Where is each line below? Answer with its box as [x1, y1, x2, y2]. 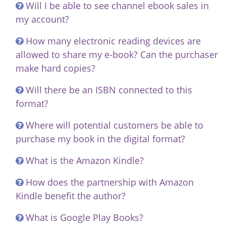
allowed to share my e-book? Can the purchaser [16, 48, 218, 61]
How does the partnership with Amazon [26, 176, 194, 188]
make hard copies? [16, 62, 95, 74]
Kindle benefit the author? [16, 190, 126, 202]
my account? [16, 13, 69, 25]
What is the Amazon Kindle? [26, 154, 144, 166]
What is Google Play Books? [26, 211, 143, 223]
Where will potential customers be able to [26, 119, 203, 131]
